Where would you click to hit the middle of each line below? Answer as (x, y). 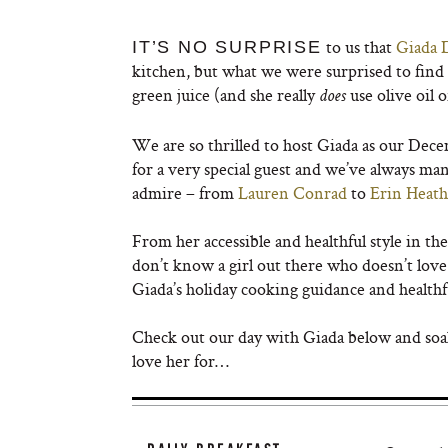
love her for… (180, 360)
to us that (358, 46)
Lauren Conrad (292, 192)
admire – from (185, 192)
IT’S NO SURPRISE (227, 47)
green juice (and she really (225, 94)
